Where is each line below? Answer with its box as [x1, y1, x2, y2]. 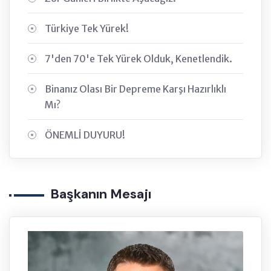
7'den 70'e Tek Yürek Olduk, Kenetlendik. [45, 53, 232, 65]
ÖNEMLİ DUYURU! [45, 129, 125, 142]
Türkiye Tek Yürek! [45, 22, 129, 35]
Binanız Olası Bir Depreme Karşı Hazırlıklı [45, 83, 226, 96]
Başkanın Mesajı [50, 185, 151, 203]
